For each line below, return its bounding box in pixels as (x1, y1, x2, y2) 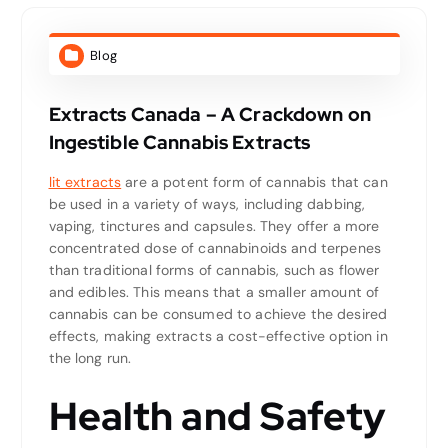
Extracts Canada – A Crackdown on (48, 100, 372, 127)
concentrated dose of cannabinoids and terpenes (48, 238, 381, 257)
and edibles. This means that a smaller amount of (48, 282, 380, 301)
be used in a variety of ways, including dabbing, (48, 194, 366, 213)
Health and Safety (48, 389, 386, 442)
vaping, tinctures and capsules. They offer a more (48, 216, 380, 235)
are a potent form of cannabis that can (121, 172, 388, 191)
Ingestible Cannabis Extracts (48, 128, 311, 155)
